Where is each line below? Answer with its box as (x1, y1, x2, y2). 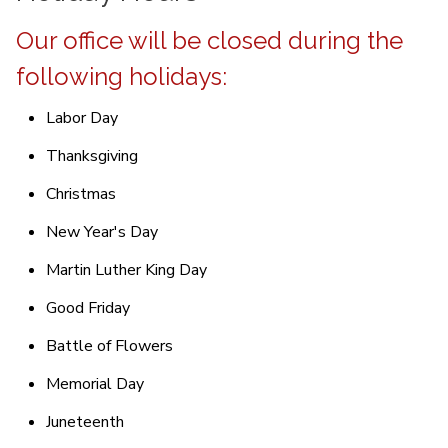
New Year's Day (46, 220, 158, 243)
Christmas (46, 182, 116, 205)
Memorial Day (46, 372, 144, 395)
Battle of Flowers (46, 334, 173, 357)
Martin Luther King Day (46, 258, 207, 281)
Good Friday (46, 296, 130, 319)
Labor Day (46, 106, 118, 129)
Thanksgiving (46, 144, 138, 167)
